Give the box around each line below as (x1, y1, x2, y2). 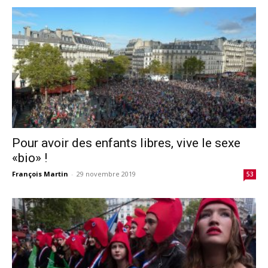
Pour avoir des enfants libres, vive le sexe (12, 135, 240, 150)
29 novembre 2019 (77, 169, 136, 178)
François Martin (12, 169, 68, 178)
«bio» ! (12, 150, 47, 165)
